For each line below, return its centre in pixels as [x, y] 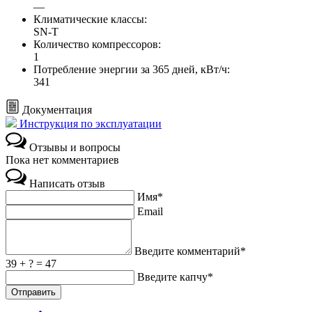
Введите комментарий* [190, 251]
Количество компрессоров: [97, 45]
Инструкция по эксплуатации [89, 124]
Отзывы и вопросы [75, 148]
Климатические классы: [90, 19]
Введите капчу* [175, 277]
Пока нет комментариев [62, 160]
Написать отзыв [67, 184]
